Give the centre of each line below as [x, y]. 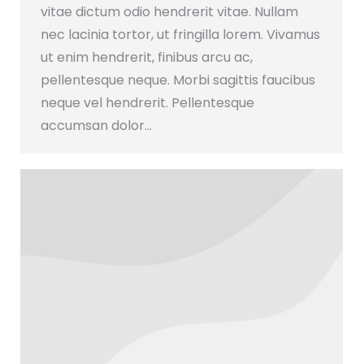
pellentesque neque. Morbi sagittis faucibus [178, 80]
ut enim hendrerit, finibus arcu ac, [147, 57]
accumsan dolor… [96, 125]
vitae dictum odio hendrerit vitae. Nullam [169, 11]
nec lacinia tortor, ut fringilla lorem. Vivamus [180, 34]
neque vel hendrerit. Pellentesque [147, 102]
